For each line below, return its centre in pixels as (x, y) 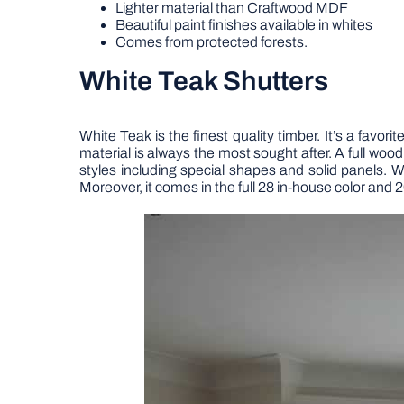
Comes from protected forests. (211, 42)
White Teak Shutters (204, 81)
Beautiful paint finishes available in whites (244, 25)
